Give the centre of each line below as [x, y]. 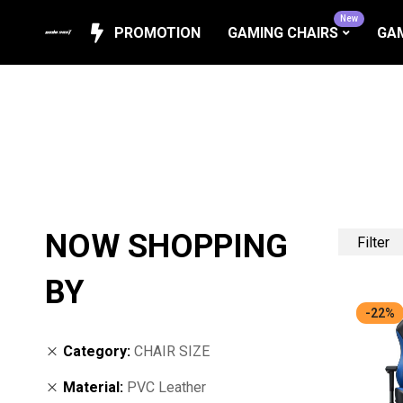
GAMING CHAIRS [283, 32]
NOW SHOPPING [166, 246]
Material [91, 387]
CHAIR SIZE [172, 351]
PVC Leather [166, 387]
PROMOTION [157, 32]
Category [95, 351]
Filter [373, 242]
